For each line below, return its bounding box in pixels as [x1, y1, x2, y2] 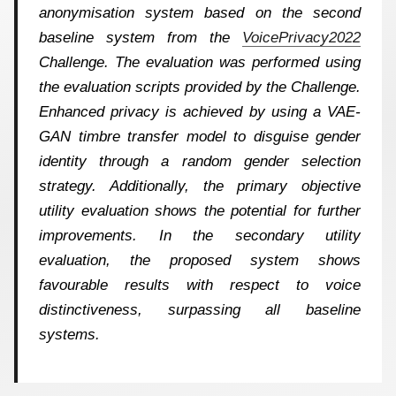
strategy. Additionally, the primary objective [39, 177, 361, 194]
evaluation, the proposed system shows [39, 251, 361, 269]
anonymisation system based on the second [39, 4, 361, 21]
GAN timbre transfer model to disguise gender [39, 127, 361, 145]
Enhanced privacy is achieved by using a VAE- [39, 103, 361, 120]
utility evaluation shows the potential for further [39, 202, 361, 219]
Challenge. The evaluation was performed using [39, 53, 361, 71]
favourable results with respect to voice [39, 276, 361, 293]
